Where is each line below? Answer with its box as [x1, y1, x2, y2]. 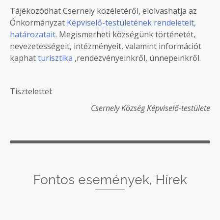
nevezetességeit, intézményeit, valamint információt [10, 41, 201, 52]
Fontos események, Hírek [33, 172, 187, 188]
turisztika [38, 53, 73, 64]
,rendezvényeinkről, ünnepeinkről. [73, 53, 201, 64]
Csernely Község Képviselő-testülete [91, 103, 210, 114]
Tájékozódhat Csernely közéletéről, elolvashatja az [10, 5, 197, 17]
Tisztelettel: [10, 86, 53, 97]
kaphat [10, 53, 38, 64]
